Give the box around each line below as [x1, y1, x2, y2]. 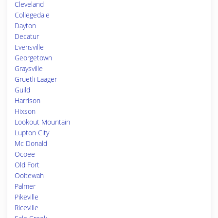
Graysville [15, 64, 43, 73]
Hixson [15, 107, 36, 116]
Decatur [15, 32, 39, 41]
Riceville [15, 203, 38, 212]
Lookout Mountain [15, 117, 70, 127]
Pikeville [15, 192, 38, 201]
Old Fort [15, 160, 39, 169]
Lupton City [15, 128, 49, 137]
